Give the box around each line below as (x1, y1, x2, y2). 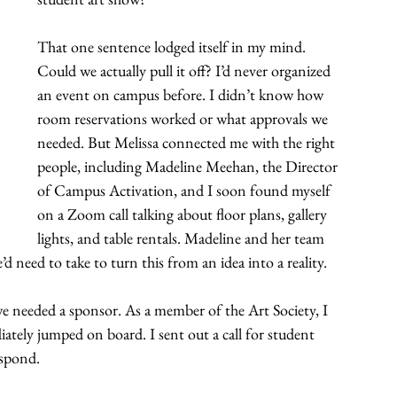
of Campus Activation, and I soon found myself (37, 179, 334, 200)
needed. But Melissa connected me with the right (37, 131, 339, 152)
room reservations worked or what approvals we (37, 107, 331, 128)
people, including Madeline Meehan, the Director (37, 155, 341, 176)
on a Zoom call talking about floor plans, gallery (37, 203, 331, 224)
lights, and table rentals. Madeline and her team (37, 227, 328, 248)
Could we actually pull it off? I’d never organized (37, 59, 334, 81)
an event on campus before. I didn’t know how (37, 83, 327, 105)
